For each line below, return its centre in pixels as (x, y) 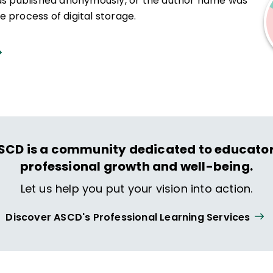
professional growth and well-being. (136, 166)
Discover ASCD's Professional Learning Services (128, 217)
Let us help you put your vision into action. (136, 189)
